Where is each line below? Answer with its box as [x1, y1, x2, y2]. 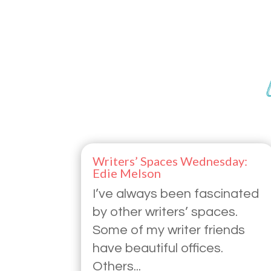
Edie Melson [93, 165, 162, 180]
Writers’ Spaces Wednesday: [93, 153, 248, 168]
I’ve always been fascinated [93, 186, 260, 201]
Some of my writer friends [93, 223, 246, 237]
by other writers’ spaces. [93, 204, 238, 219]
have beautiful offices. [93, 241, 224, 255]
